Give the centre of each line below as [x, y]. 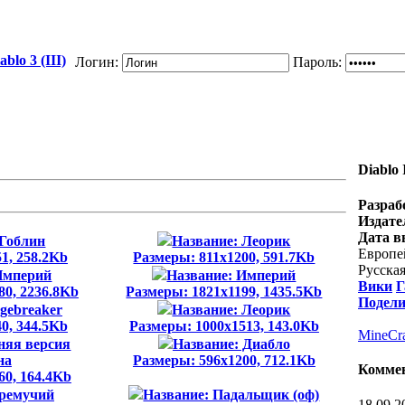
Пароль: [319, 62]
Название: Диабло [231, 344]
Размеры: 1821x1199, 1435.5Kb [224, 292]
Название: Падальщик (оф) [231, 395]
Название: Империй [231, 275]
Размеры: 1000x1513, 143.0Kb [224, 326]
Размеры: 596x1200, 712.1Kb [224, 360]
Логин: [99, 62]
